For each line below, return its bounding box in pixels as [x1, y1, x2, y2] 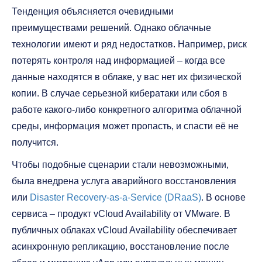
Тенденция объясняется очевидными [12, 6, 174, 16]
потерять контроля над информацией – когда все [12, 56, 225, 65]
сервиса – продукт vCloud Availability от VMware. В [12, 209, 230, 219]
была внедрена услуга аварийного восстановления [12, 176, 236, 186]
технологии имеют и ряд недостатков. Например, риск [12, 39, 247, 49]
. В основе [201, 192, 246, 202]
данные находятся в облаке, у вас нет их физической [12, 72, 242, 82]
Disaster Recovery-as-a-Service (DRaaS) [30, 192, 201, 202]
